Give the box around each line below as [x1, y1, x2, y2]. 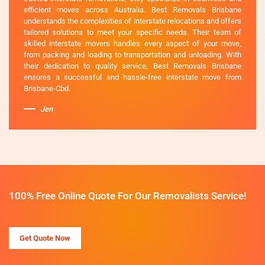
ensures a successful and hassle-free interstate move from [24, 72, 241, 82]
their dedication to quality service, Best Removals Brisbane [24, 61, 241, 70]
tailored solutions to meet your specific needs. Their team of [24, 27, 241, 37]
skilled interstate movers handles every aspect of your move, [24, 38, 241, 48]
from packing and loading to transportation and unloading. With [24, 50, 241, 59]
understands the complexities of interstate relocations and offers [24, 16, 241, 25]
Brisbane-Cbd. [24, 83, 70, 93]
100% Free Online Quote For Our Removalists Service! [9, 189, 247, 202]
